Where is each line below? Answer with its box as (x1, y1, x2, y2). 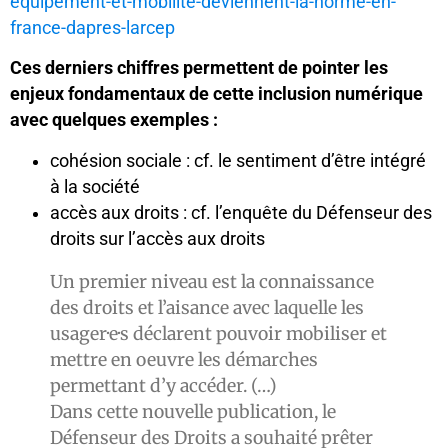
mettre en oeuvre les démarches (50, 349, 318, 372)
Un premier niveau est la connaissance (50, 271, 374, 294)
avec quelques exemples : (10, 110, 218, 131)
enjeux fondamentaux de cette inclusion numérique (10, 84, 423, 105)
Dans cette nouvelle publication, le (50, 401, 336, 424)
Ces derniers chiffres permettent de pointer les (10, 58, 388, 79)
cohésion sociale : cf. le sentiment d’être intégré (50, 150, 426, 171)
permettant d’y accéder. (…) (50, 375, 277, 398)
